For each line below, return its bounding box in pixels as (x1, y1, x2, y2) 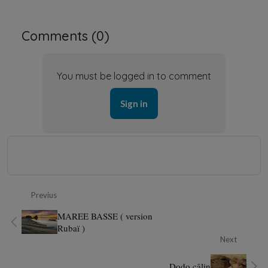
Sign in (120, 98, 148, 109)
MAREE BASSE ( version (57, 209, 153, 222)
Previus (31, 190, 57, 200)
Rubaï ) (57, 221, 85, 234)
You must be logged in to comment (57, 69, 211, 82)
